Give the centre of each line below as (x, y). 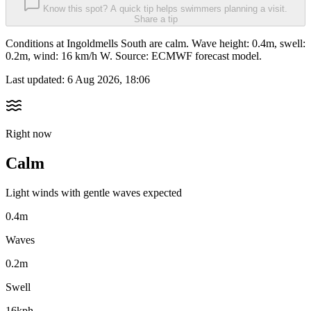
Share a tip (155, 19)
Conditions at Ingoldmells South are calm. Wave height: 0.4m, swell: (155, 44)
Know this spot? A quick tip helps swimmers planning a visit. (165, 9)
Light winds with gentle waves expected (94, 193)
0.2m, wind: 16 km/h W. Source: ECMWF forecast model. (134, 56)
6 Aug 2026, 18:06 (109, 80)
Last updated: (36, 80)
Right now (29, 134)
